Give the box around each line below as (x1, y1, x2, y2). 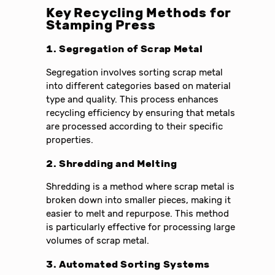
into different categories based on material (46, 80, 231, 91)
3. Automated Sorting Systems (46, 258, 211, 270)
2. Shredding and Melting (46, 157, 177, 169)
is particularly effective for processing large (46, 222, 236, 233)
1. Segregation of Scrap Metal (46, 43, 203, 55)
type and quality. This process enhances (46, 93, 219, 105)
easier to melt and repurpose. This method (46, 208, 230, 220)
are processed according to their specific (46, 120, 223, 132)
